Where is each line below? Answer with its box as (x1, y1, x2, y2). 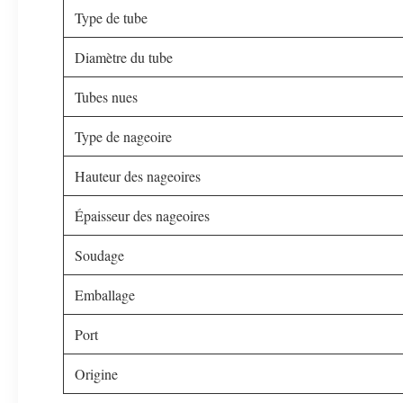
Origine (75, 364, 118, 383)
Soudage (75, 246, 124, 264)
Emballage (75, 285, 135, 304)
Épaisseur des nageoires (75, 206, 210, 225)
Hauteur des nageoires (75, 166, 201, 185)
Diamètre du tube (75, 48, 173, 67)
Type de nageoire (75, 127, 172, 146)
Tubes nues (75, 87, 138, 106)
